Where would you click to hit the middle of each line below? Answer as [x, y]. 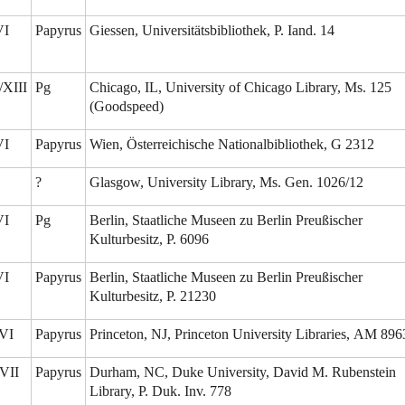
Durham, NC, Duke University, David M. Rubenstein [243, 372]
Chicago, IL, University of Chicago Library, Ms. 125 [240, 88]
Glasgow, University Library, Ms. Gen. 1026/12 [226, 183]
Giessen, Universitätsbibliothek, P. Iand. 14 [212, 31]
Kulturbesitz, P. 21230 [153, 297]
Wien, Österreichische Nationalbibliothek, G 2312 [232, 145]
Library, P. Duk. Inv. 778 [160, 391]
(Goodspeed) [127, 107]
